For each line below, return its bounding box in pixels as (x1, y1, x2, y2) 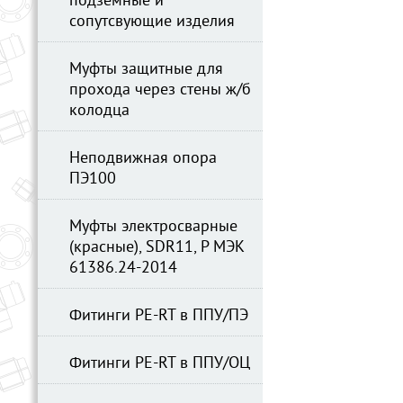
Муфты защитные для (69, 59, 223, 80)
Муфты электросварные (69, 217, 237, 237)
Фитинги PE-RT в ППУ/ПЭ (69, 306, 248, 327)
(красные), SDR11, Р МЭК (69, 237, 245, 258)
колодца (69, 101, 130, 121)
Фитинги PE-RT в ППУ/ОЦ (69, 354, 250, 374)
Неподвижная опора (69, 148, 217, 169)
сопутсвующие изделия (69, 12, 235, 32)
